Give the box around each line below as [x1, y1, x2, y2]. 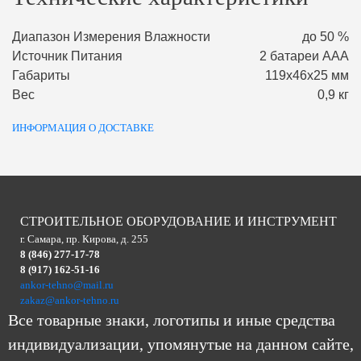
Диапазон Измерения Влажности [12, 30, 210, 44]
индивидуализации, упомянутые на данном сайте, [8, 335, 354, 354]
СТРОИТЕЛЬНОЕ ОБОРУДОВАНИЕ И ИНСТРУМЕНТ [20, 214, 337, 229]
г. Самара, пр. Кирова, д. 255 [20, 233, 148, 246]
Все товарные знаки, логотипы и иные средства [8, 311, 335, 330]
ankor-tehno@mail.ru [20, 279, 114, 292]
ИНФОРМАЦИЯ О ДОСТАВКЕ [12, 122, 154, 135]
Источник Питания [12, 49, 122, 64]
